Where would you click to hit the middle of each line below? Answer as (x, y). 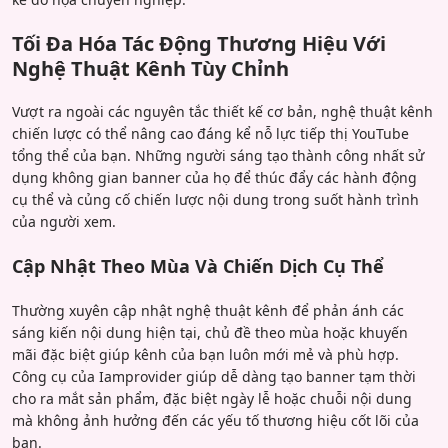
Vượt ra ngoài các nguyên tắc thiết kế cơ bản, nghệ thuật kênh (222, 111)
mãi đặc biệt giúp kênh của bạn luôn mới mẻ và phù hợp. (205, 354)
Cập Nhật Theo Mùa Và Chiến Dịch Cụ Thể (198, 265)
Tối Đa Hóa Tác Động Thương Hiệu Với (199, 43)
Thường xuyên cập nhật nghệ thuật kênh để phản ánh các (208, 310)
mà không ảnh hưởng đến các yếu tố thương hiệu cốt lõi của (215, 420)
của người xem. (64, 221)
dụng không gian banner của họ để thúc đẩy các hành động (214, 177)
